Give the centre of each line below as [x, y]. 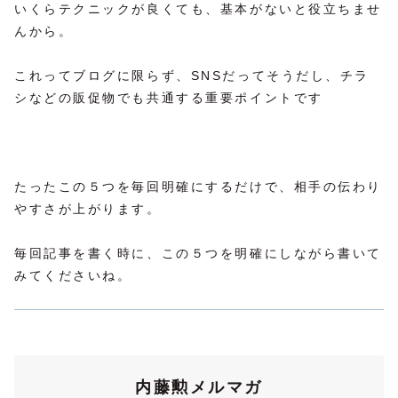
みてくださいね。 [73, 276]
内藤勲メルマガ [199, 387]
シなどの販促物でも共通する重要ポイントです [169, 97]
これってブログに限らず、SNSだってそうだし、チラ [192, 75]
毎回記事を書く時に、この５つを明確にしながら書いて [198, 254]
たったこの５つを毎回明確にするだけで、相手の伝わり [198, 187]
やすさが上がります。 [88, 209]
